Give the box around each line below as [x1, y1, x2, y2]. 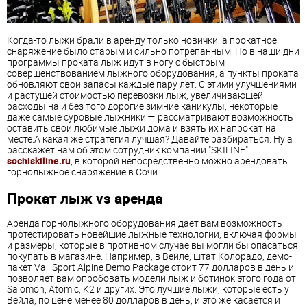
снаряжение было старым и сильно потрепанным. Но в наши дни [7, 45, 299, 58]
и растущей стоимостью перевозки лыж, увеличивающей [7, 88, 263, 102]
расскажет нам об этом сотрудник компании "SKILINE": [7, 143, 250, 157]
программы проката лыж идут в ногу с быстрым [7, 56, 225, 69]
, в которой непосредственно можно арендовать [71, 154, 288, 168]
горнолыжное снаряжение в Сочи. [7, 165, 160, 179]
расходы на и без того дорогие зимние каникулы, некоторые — [7, 99, 287, 113]
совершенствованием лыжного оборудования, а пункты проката [7, 66, 299, 80]
